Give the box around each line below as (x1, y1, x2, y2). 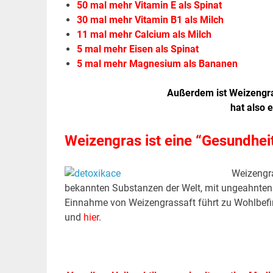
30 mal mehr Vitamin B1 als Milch (76, 14, 224, 26)
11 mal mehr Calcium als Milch (76, 29, 211, 41)
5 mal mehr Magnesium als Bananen (76, 58, 238, 70)
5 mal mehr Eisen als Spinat (76, 43, 199, 55)
